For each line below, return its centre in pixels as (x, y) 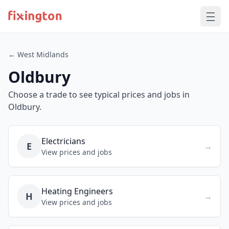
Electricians (63, 141)
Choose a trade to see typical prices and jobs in (99, 95)
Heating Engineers (77, 191)
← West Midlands (38, 54)
